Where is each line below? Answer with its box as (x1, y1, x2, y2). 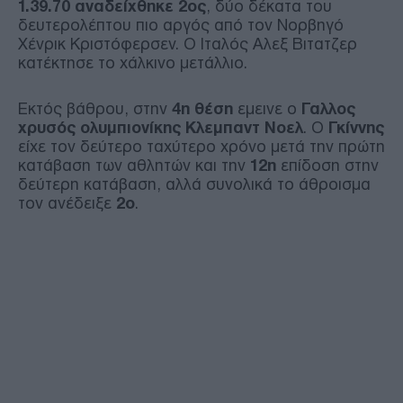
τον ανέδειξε (18, 193, 116, 212)
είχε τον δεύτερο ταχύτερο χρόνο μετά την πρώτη (18, 137, 385, 156)
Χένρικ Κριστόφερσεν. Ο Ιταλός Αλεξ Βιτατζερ (18, 34, 357, 53)
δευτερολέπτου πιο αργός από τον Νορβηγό (18, 15, 344, 34)
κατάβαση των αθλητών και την (18, 156, 250, 175)
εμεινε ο (233, 99, 301, 118)
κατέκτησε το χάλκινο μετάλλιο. (18, 53, 247, 72)
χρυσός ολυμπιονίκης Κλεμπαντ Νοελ (18, 118, 303, 137)
